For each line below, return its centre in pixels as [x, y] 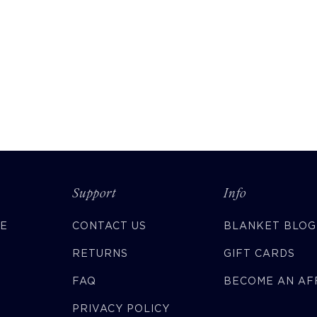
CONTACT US [109, 225]
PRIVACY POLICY [121, 308]
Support [94, 192]
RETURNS [100, 253]
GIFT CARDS [259, 253]
